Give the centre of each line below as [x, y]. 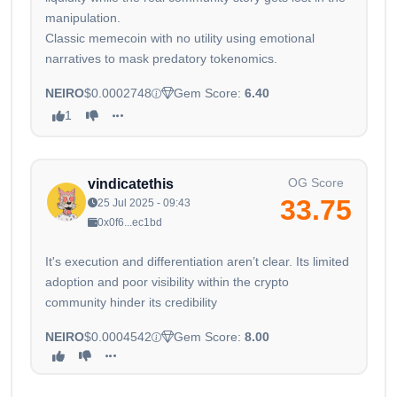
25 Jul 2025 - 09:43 [144, 203]
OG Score [316, 183]
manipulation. [83, 18]
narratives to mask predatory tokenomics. [161, 59]
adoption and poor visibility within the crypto [167, 282]
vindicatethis [131, 184]
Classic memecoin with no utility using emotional [180, 39]
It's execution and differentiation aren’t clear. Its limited [197, 262]
